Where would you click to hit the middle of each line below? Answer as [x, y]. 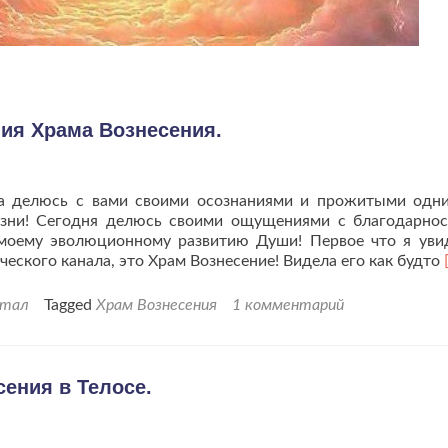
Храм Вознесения [156, 305]
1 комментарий [288, 305]
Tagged [70, 305]
